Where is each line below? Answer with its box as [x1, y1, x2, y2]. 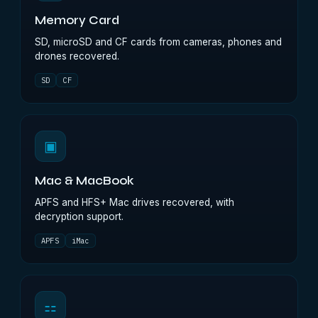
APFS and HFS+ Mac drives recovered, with [35, 197, 234, 208]
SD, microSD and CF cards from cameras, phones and [35, 36, 282, 48]
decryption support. [35, 211, 124, 222]
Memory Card [35, 13, 119, 28]
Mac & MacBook [35, 174, 134, 188]
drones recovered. [35, 50, 119, 62]
